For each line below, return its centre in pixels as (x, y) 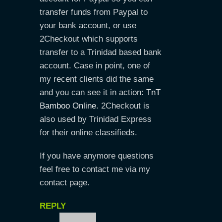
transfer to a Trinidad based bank (101, 52)
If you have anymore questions (97, 156)
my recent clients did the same (97, 79)
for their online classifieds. (88, 133)
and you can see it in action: (93, 92)
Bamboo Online (68, 106)
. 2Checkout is (123, 106)
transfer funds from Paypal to (94, 12)
